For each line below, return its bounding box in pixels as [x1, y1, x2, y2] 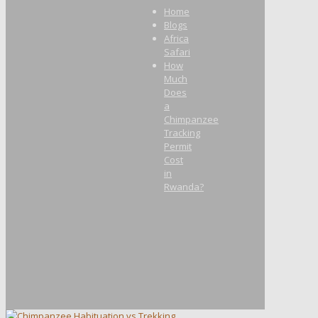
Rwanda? [164, 180, 204, 193]
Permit [164, 139, 192, 153]
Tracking [164, 126, 200, 139]
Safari [164, 45, 190, 58]
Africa [164, 31, 189, 45]
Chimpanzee [164, 112, 219, 126]
